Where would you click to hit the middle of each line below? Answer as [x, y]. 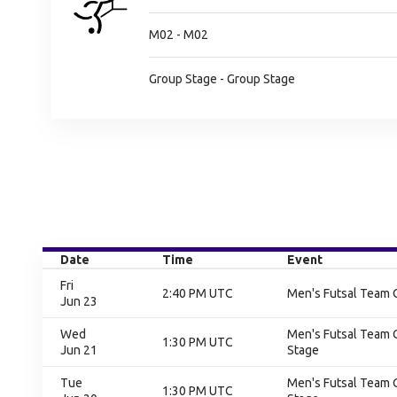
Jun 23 [79, 301]
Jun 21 [79, 350]
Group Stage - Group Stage [222, 79]
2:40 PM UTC [198, 293]
